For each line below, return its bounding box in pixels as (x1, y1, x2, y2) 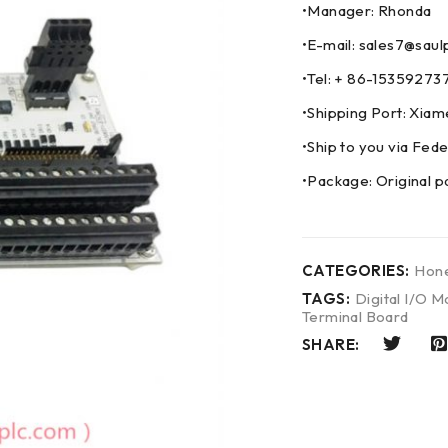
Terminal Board (302, 307, 409, 326)
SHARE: (302, 335, 360, 355)
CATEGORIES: (302, 261, 410, 280)
